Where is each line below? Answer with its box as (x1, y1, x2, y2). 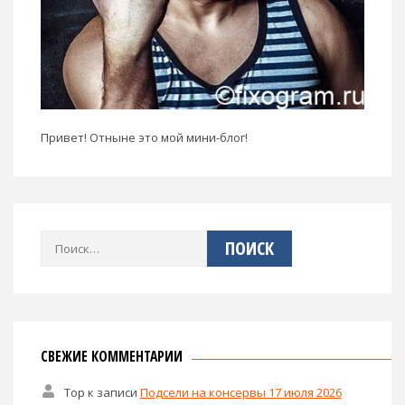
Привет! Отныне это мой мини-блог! (41, 128, 248, 146)
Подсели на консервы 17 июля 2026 (139, 383, 342, 400)
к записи (84, 383, 140, 400)
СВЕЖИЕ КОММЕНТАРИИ (41, 345, 183, 366)
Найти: (40, 232, 79, 250)
